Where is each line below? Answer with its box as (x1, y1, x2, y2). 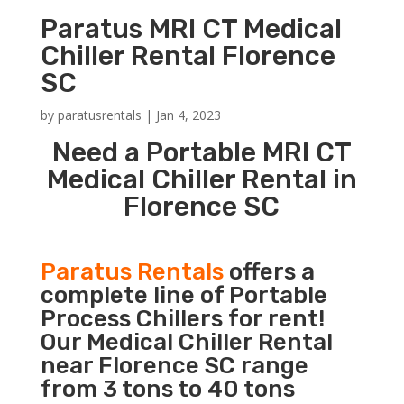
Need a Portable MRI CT (51, 135, 352, 169)
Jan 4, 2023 (155, 106, 221, 124)
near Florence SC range (40, 351, 308, 380)
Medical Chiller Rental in (46, 162, 357, 196)
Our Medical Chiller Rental (40, 327, 333, 356)
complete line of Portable (40, 280, 327, 309)
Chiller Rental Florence (40, 39, 335, 72)
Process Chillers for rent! (40, 304, 325, 333)
